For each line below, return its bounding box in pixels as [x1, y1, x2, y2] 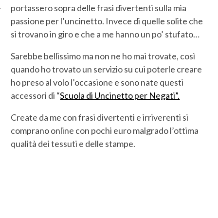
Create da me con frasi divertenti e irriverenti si [11, 111, 189, 123]
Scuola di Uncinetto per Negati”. [60, 90, 180, 101]
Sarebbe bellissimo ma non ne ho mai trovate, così [11, 50, 196, 61]
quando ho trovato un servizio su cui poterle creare [11, 63, 202, 74]
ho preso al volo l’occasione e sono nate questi [11, 76, 184, 88]
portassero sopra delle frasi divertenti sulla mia [11, 2, 187, 13]
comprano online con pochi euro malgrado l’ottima [11, 125, 199, 136]
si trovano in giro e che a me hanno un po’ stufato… [11, 28, 200, 39]
